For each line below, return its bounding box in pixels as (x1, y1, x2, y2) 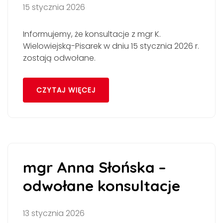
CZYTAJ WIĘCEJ (36, 85, 96, 95)
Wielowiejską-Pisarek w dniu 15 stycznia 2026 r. (23, 40, 199, 52)
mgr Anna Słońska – (23, 157, 166, 177)
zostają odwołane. (23, 52, 96, 64)
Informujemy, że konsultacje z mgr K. (23, 28, 161, 40)
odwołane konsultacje (23, 176, 180, 195)
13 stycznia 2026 (23, 207, 85, 219)
